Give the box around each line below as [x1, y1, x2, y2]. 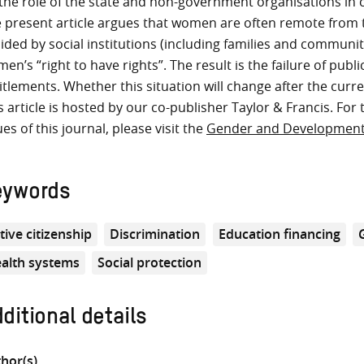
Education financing [218, 224, 340, 243]
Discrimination [110, 224, 201, 243]
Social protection [97, 253, 202, 271]
